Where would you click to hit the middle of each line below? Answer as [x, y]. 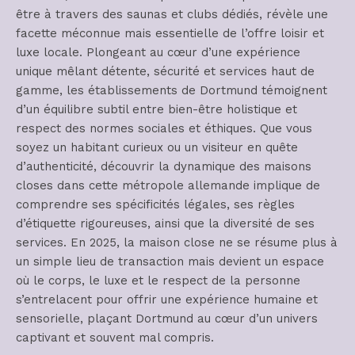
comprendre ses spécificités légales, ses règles [155, 204]
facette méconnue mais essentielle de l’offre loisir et [170, 33]
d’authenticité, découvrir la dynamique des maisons [164, 166]
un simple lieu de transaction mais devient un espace [170, 261]
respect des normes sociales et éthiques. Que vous [164, 128]
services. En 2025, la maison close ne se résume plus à [177, 242]
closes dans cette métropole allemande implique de [168, 185]
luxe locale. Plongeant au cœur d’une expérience [158, 52]
